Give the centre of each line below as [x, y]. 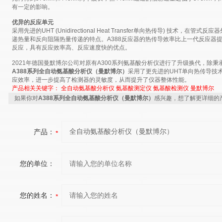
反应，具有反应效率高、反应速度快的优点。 [71, 48]
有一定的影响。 [32, 7]
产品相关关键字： [36, 88]
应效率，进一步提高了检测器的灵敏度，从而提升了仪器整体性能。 [101, 80]
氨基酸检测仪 [171, 88]
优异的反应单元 [32, 22]
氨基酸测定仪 [134, 88]
